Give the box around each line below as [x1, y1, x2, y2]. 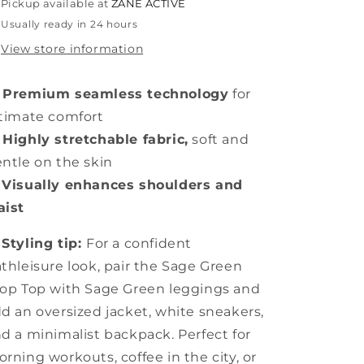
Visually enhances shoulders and [2, 177, 243, 193]
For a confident [86, 236, 193, 251]
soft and [188, 132, 249, 147]
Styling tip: [2, 236, 87, 251]
